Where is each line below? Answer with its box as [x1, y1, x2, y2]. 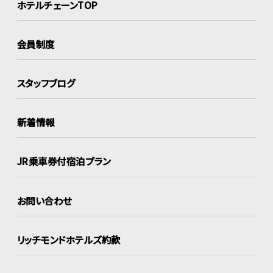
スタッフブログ [17, 76, 76, 90]
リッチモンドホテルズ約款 [17, 232, 121, 246]
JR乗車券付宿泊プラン [17, 154, 111, 168]
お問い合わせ [17, 193, 72, 207]
